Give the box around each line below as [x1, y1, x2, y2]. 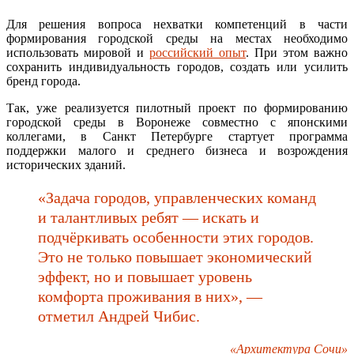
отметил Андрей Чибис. [38, 307, 200, 325]
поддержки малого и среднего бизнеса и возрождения [6, 143, 348, 157]
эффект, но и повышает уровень [38, 267, 252, 285]
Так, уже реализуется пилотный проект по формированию [6, 100, 348, 115]
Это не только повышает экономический [38, 247, 312, 265]
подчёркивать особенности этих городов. [38, 228, 314, 246]
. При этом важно [246, 45, 348, 59]
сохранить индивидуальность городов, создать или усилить [6, 59, 348, 73]
